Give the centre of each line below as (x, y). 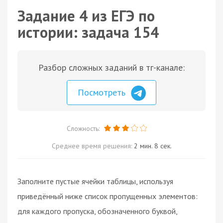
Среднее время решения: (93, 146)
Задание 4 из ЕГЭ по (86, 16)
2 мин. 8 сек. (153, 146)
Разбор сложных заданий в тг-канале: (111, 67)
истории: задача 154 (88, 32)
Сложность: (84, 128)
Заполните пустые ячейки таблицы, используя (95, 181)
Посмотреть (103, 92)
